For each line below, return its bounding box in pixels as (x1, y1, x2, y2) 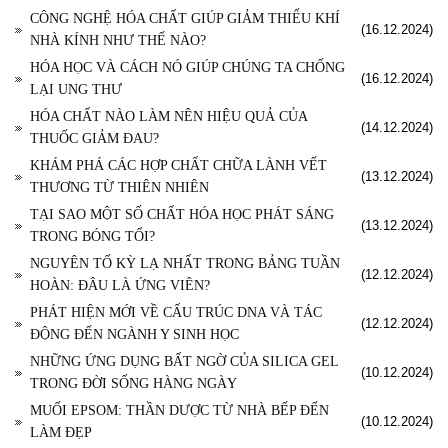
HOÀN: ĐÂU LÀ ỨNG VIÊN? (30, 278, 210, 294)
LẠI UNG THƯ (30, 82, 122, 98)
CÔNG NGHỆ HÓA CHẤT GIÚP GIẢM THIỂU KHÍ (30, 11, 340, 27)
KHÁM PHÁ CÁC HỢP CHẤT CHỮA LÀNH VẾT (30, 158, 327, 174)
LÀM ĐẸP (30, 425, 92, 441)
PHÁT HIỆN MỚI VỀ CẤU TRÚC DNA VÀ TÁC (30, 305, 322, 321)
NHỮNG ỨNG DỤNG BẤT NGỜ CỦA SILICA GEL (30, 354, 338, 370)
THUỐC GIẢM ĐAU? (30, 131, 159, 147)
